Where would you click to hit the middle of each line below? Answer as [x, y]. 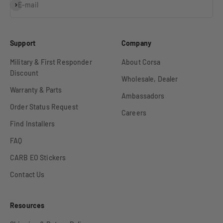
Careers [134, 113]
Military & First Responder [51, 62]
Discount [24, 73]
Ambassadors [143, 96]
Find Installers [33, 124]
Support [23, 43]
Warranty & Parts [36, 90]
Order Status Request [44, 107]
